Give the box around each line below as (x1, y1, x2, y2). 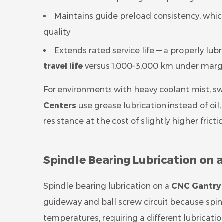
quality (43, 27, 70, 37)
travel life (43, 61, 83, 71)
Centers (43, 101, 76, 110)
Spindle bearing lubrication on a (43, 181, 171, 191)
